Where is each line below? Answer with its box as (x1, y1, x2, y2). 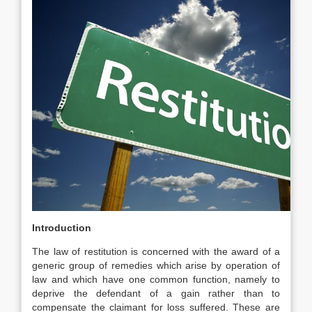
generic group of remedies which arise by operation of (32, 260, 280, 271)
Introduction (32, 222, 91, 233)
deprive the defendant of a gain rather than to (32, 288, 280, 299)
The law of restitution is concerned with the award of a (32, 246, 280, 257)
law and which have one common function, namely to (32, 274, 280, 285)
